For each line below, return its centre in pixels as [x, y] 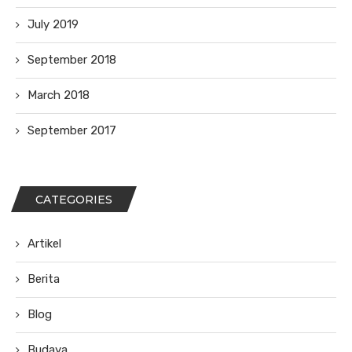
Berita [44, 279]
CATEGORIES [74, 200]
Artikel [44, 244]
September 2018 [72, 60]
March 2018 [59, 95]
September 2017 [72, 131]
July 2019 [53, 25]
